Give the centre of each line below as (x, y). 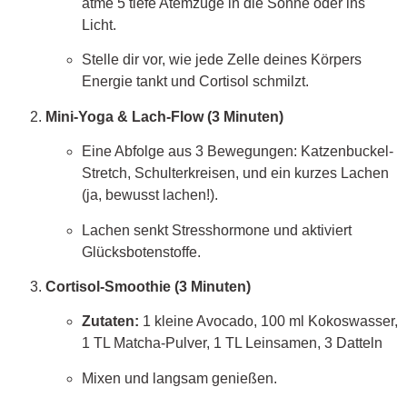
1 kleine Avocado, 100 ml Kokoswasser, (268, 322)
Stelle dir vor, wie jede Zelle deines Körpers (222, 60)
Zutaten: (110, 322)
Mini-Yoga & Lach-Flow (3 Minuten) (164, 116)
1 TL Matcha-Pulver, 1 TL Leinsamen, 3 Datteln (232, 343)
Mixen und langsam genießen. (179, 378)
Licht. (99, 25)
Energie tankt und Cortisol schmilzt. (195, 82)
